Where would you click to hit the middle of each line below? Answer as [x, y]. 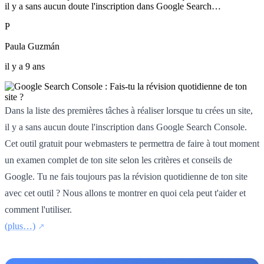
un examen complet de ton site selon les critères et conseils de [118, 160]
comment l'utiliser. [38, 209]
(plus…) [20, 226]
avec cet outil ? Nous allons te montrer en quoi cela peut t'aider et [125, 193]
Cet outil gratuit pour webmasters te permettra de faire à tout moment [132, 143]
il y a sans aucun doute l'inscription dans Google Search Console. [126, 127]
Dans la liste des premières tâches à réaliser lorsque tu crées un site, [129, 110]
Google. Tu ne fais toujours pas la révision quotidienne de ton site [126, 176]
